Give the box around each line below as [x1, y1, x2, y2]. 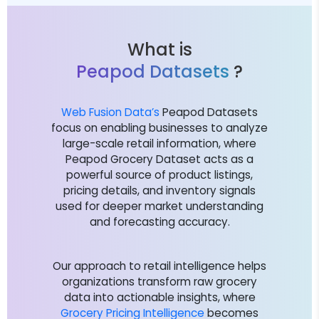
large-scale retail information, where [63, 135, 256, 151]
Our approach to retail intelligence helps [53, 258, 266, 273]
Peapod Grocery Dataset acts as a [66, 151, 253, 167]
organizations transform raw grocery [62, 273, 257, 289]
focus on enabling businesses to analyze [51, 120, 268, 135]
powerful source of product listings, [66, 167, 253, 182]
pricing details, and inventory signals [63, 182, 256, 198]
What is [127, 37, 192, 61]
